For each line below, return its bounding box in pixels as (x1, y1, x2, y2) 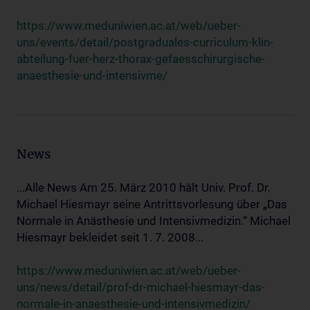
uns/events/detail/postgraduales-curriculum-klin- (17, 35, 273, 49)
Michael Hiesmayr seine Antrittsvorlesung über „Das (17, 197, 287, 211)
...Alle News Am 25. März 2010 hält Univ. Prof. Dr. (17, 181, 271, 194)
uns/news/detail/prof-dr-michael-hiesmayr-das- (17, 280, 265, 294)
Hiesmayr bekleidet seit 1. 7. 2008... (17, 230, 203, 244)
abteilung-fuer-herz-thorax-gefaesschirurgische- (17, 52, 265, 66)
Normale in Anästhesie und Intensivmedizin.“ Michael (17, 214, 291, 228)
